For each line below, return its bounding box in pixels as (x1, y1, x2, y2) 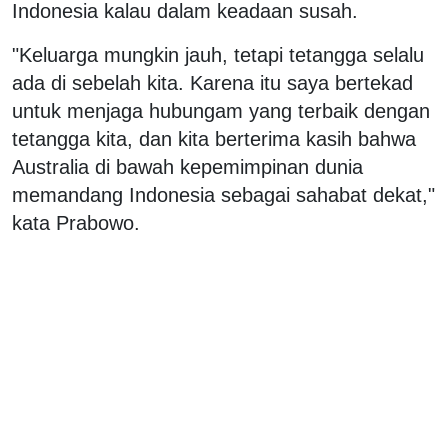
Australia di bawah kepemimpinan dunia (12, 155, 363, 178)
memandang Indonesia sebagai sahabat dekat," (12, 183, 435, 206)
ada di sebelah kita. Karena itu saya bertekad (12, 71, 413, 94)
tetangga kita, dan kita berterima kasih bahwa (12, 127, 416, 150)
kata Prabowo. (12, 211, 140, 234)
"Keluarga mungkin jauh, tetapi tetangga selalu (12, 43, 424, 66)
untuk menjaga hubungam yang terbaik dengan (12, 99, 430, 122)
